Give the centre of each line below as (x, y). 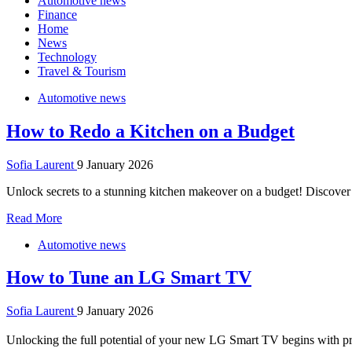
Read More (34, 218)
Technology (67, 57)
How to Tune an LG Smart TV (129, 278)
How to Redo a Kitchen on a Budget (150, 131)
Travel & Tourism (82, 71)
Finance (57, 14)
